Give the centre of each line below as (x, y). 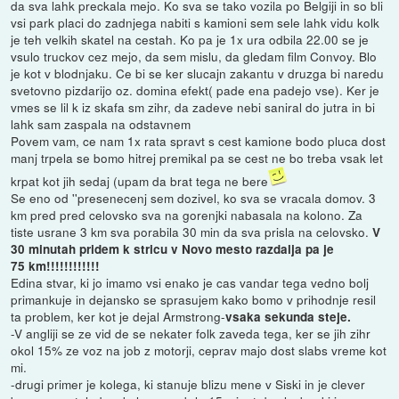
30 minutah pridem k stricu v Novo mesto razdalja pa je (173, 248)
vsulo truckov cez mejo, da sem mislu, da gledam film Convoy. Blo (194, 56)
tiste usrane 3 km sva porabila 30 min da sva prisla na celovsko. (190, 231)
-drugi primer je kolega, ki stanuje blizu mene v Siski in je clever (188, 383)
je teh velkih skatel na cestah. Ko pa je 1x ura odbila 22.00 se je (190, 39)
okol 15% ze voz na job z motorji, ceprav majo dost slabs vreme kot (199, 350)
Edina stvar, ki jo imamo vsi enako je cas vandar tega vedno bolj (190, 282)
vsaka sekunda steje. (289, 316)
